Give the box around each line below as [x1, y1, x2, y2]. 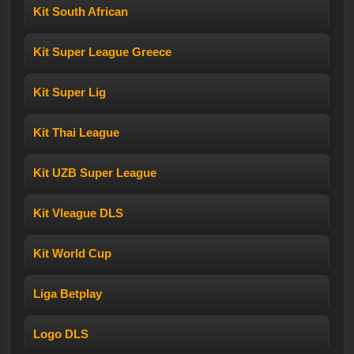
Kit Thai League [33, 125, 119, 139]
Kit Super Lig [33, 85, 106, 99]
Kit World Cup [33, 246, 111, 260]
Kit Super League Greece [33, 44, 171, 58]
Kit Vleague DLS [33, 205, 123, 220]
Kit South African [33, 4, 128, 18]
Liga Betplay [33, 286, 102, 300]
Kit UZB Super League [33, 165, 156, 179]
